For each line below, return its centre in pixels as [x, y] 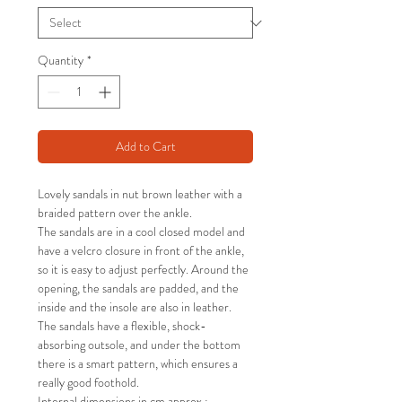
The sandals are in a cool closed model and [141, 232]
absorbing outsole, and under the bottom [139, 345]
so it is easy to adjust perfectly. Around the [143, 270]
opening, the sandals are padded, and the [138, 288]
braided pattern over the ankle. [115, 213]
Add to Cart [145, 147]
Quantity [61, 61]
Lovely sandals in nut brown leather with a [140, 194]
